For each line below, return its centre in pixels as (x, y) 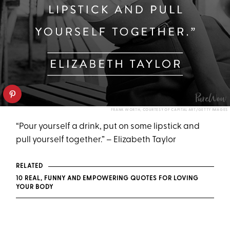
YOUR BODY (35, 188)
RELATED (30, 167)
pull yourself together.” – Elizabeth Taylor (96, 140)
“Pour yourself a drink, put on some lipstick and (108, 127)
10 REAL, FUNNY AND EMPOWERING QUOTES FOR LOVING (108, 179)
